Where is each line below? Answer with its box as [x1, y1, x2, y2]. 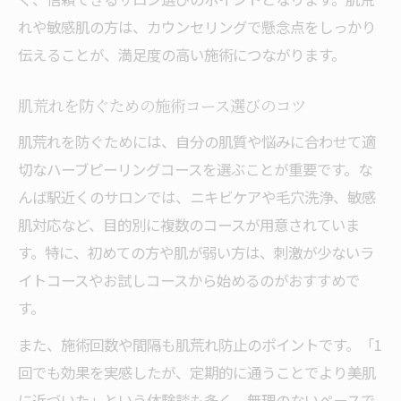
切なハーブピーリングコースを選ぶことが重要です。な [18, 158, 372, 180]
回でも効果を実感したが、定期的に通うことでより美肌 [18, 362, 376, 383]
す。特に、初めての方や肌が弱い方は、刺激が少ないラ [18, 242, 374, 263]
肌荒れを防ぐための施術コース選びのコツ [18, 98, 306, 116]
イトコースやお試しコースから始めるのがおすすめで [18, 269, 360, 291]
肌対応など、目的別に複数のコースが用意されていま [18, 214, 360, 235]
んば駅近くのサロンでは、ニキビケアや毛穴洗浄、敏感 [18, 186, 376, 208]
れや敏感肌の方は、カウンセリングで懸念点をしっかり [18, 16, 376, 38]
